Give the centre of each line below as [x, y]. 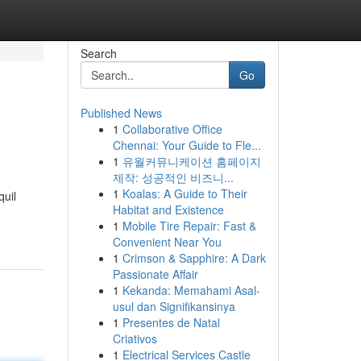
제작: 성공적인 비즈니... [173, 177]
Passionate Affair [155, 274]
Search [98, 53]
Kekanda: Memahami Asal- [191, 290]
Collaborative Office [172, 129]
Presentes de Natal [171, 322]
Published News [121, 113]
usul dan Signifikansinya [174, 306]
